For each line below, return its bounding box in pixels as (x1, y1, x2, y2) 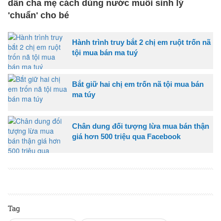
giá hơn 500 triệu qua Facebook (72, 132, 181, 141)
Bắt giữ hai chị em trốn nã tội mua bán (72, 80, 204, 88)
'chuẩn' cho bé (8, 10, 69, 20)
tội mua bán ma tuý (72, 48, 138, 57)
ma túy (72, 90, 95, 99)
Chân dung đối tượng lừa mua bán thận (72, 122, 209, 130)
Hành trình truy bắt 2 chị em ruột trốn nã (72, 38, 211, 46)
